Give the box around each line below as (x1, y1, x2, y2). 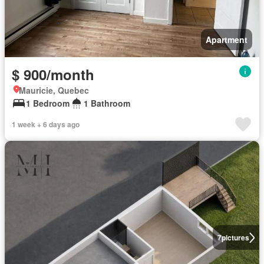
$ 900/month (12, 64, 94, 84)
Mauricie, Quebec (19, 84, 89, 96)
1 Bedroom (26, 97, 70, 109)
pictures (221, 232, 249, 243)
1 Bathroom (84, 97, 130, 109)
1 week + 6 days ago (12, 119, 80, 130)
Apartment (206, 34, 247, 45)
